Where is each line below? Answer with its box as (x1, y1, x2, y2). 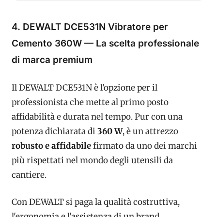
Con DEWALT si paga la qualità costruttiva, (12, 196, 180, 207)
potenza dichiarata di (12, 126, 97, 137)
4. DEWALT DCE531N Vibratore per (12, 21, 168, 32)
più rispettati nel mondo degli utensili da (12, 155, 173, 166)
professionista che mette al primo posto (12, 97, 169, 108)
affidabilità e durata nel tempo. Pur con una (12, 111, 183, 123)
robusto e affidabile (12, 140, 91, 152)
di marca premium (12, 54, 93, 65)
